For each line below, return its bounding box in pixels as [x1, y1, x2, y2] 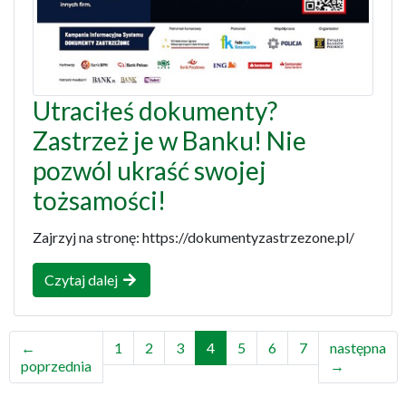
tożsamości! [33, 184, 166, 216]
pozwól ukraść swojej [33, 154, 266, 186]
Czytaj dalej [44, 270, 121, 288]
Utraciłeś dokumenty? [33, 94, 277, 126]
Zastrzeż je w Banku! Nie [33, 124, 306, 156]
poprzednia [20, 356, 92, 374]
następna [329, 338, 386, 356]
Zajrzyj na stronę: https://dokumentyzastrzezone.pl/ [33, 227, 354, 246]
